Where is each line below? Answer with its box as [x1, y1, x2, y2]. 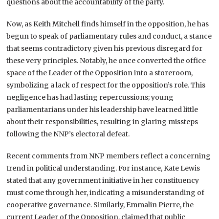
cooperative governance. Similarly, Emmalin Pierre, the [6, 200, 194, 209]
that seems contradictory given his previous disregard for [6, 44, 203, 53]
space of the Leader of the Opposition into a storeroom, [6, 68, 193, 77]
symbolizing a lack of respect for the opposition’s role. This [6, 80, 206, 89]
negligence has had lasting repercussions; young [6, 92, 174, 102]
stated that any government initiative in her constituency [6, 175, 199, 185]
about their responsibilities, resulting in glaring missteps [6, 117, 198, 126]
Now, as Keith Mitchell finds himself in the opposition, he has [6, 19, 209, 28]
